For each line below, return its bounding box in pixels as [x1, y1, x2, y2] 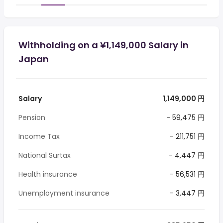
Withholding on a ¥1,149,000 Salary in [18, 39, 189, 51]
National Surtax [18, 150, 71, 160]
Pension [18, 112, 45, 122]
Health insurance [18, 169, 77, 179]
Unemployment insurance [18, 188, 110, 198]
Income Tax [18, 131, 60, 141]
